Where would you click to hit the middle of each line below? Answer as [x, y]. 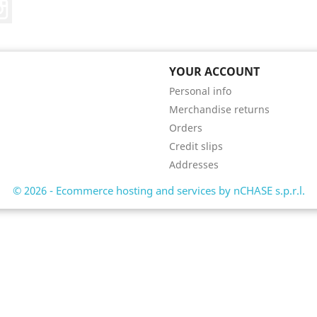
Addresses [194, 165]
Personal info [200, 91]
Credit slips [196, 146]
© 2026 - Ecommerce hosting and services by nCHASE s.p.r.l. [158, 190]
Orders [186, 128]
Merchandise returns [219, 109]
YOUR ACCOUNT [214, 71]
